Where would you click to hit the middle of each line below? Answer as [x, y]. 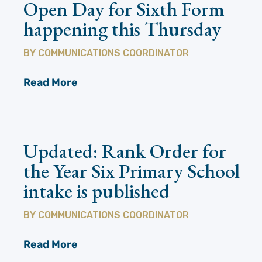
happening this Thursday [122, 29]
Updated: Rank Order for [125, 151]
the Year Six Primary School [132, 171]
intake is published [96, 191]
